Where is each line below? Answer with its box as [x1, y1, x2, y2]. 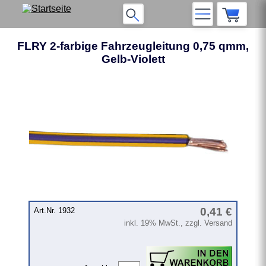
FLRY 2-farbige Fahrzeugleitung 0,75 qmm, [17, 40, 249, 52]
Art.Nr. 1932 [33, 206, 75, 216]
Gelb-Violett [101, 53, 165, 65]
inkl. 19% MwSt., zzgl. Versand [124, 218, 233, 228]
